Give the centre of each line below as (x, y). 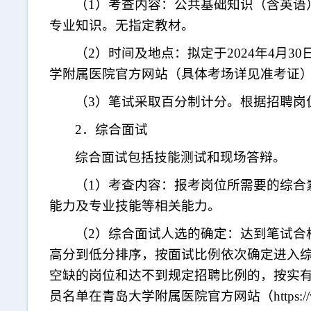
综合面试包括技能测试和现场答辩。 (181, 157)
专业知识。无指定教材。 (123, 25)
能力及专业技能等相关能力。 (136, 206)
